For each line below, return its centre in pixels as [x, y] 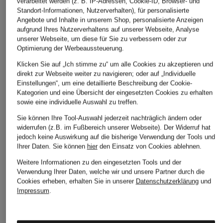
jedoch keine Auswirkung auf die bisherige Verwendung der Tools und [116, 137]
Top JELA [22, 180]
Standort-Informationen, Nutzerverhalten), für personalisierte [103, 10]
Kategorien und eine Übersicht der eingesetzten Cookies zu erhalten [114, 93]
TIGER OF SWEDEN [40, 165]
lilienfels [170, 185]
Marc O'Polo [103, 185]
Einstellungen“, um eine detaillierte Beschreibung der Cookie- [104, 83]
